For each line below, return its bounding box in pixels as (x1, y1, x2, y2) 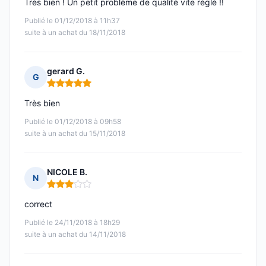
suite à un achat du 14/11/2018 (24, 230, 126, 239)
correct (24, 199, 52, 210)
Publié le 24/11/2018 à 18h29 (24, 218, 120, 227)
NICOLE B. (47, 167, 87, 178)
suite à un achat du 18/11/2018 (24, 28, 125, 37)
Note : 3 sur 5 (46, 183, 103, 195)
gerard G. (47, 66, 85, 77)
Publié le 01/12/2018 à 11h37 (24, 16, 120, 26)
